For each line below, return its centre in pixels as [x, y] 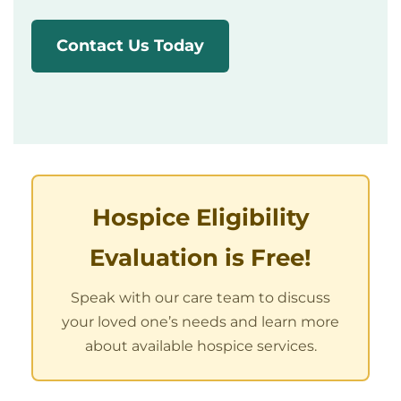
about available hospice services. [200, 346]
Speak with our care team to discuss [200, 298]
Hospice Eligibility [200, 218]
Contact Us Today [130, 46]
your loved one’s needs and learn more [200, 322]
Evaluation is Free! [200, 258]
